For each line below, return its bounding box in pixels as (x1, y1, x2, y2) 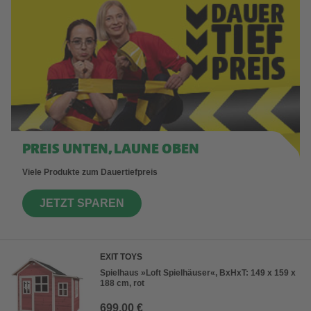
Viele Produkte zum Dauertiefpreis (22, 167, 158, 178)
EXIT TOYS (100, 252, 142, 262)
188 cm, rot (100, 278, 144, 289)
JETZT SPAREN (40, 197, 124, 210)
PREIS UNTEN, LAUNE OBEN (22, 142, 199, 158)
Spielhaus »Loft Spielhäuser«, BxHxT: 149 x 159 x (100, 268, 296, 278)
